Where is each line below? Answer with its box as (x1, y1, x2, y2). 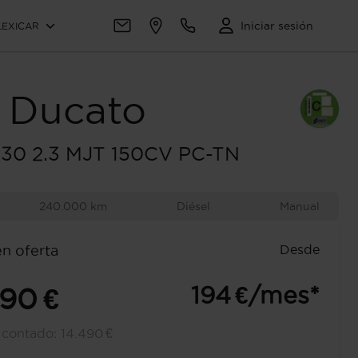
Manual (279, 200, 320, 213)
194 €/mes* (191, 282, 320, 308)
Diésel (176, 200, 210, 213)
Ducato (8, 89, 146, 131)
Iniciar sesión (241, 19, 313, 32)
